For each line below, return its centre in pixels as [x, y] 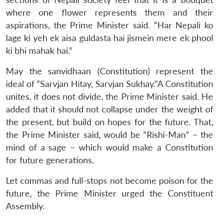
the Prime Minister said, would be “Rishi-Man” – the [109, 134]
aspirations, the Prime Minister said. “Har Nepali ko [109, 25]
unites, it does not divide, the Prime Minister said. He [109, 96]
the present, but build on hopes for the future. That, [109, 122]
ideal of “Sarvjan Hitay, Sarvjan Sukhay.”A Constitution [109, 84]
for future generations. [50, 160]
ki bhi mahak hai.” [39, 50]
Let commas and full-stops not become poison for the [109, 180]
